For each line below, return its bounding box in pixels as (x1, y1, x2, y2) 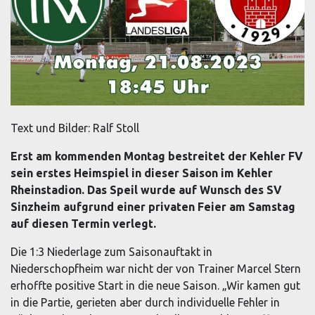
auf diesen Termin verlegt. (11, 217, 156, 230)
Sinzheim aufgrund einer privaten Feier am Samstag (11, 200, 295, 213)
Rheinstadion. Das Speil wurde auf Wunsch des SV (11, 183, 282, 196)
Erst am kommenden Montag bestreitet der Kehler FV (11, 149, 303, 162)
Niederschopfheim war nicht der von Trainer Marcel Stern (11, 262, 301, 275)
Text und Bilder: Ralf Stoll (11, 121, 139, 134)
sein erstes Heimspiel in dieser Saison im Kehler (11, 166, 273, 179)
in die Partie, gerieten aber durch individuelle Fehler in (11, 295, 280, 309)
